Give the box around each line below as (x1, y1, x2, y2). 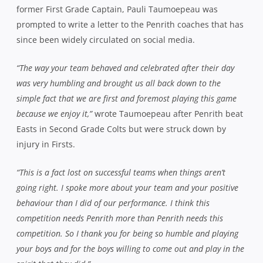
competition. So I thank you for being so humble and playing (16, 227, 238, 239)
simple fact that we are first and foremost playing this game (16, 92, 237, 104)
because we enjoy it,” (16, 107, 95, 119)
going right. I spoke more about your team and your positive (16, 181, 238, 193)
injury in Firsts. (16, 138, 75, 150)
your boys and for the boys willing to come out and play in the (16, 242, 244, 254)
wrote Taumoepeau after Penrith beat (95, 107, 243, 119)
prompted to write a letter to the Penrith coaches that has (16, 18, 244, 30)
